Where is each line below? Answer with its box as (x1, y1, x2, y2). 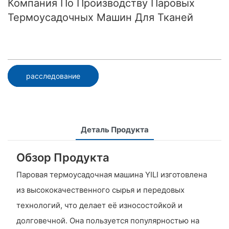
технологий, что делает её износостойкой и (16, 200, 182, 211)
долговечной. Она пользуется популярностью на (16, 216, 199, 226)
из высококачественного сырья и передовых (16, 185, 185, 195)
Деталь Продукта (80, 124, 149, 134)
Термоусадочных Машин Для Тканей (8, 11, 193, 24)
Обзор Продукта (16, 150, 109, 164)
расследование (26, 71, 80, 80)
